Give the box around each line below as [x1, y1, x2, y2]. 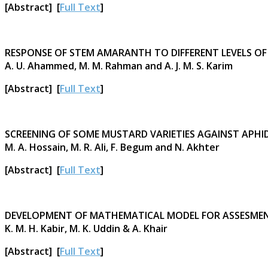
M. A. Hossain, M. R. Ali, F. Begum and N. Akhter [5, 140, 220, 154]
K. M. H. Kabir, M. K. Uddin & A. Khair [5, 221, 167, 235]
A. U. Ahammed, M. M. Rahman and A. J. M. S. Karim [5, 59, 233, 72]
